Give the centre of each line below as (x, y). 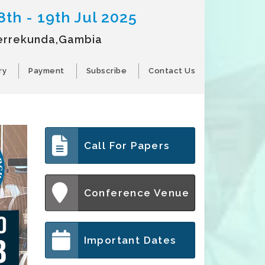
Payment (46, 71)
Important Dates (130, 240)
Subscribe (106, 71)
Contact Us (172, 71)
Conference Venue (137, 193)
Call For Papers (127, 146)
